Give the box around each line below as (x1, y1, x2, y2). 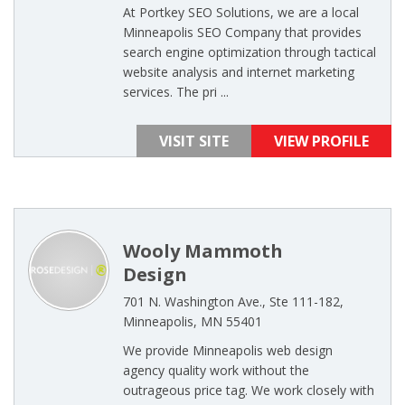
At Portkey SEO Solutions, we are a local (123, 4, 359, 21)
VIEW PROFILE (274, 131, 369, 151)
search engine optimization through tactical (123, 43, 376, 61)
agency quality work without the (123, 362, 309, 379)
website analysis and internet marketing (123, 63, 354, 80)
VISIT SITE (159, 131, 229, 151)
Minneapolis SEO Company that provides (123, 24, 362, 41)
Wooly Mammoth (123, 239, 283, 263)
